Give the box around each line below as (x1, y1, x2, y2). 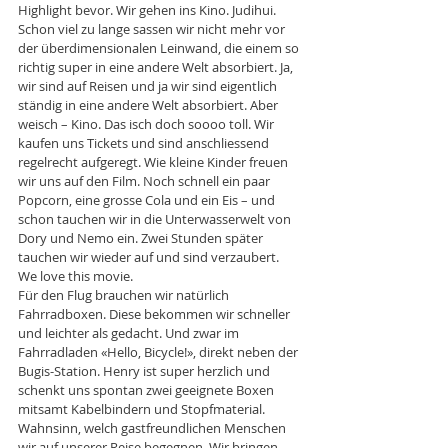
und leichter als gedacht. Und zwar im (18, 323, 242, 342)
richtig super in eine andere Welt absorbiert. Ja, (18, 57, 296, 76)
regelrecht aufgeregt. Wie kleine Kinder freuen (18, 152, 291, 171)
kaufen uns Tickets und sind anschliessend (18, 133, 272, 152)
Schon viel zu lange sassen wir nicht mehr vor (18, 19, 288, 38)
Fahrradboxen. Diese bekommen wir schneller (18, 304, 293, 323)
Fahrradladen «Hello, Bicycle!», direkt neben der (18, 342, 301, 361)
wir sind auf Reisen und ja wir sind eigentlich (18, 76, 280, 95)
